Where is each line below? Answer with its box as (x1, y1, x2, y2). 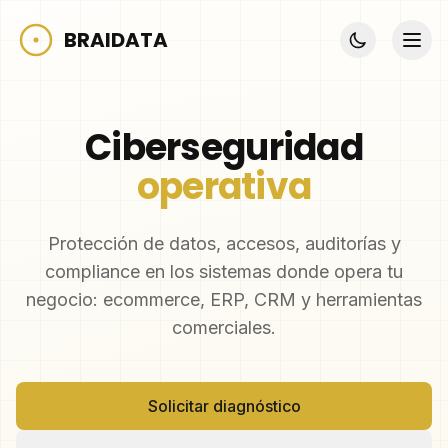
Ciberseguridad (85, 122, 363, 173)
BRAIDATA (64, 26, 168, 54)
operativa (136, 161, 312, 212)
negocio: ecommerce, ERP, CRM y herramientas (26, 289, 422, 310)
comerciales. (172, 317, 276, 338)
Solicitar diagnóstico (147, 396, 301, 416)
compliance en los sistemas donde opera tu (45, 261, 403, 282)
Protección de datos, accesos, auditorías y (47, 233, 401, 254)
